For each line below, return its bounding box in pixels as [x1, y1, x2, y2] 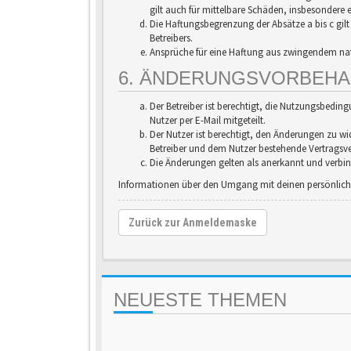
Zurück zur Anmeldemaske [128, 216, 257, 229]
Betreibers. [150, 31, 193, 45]
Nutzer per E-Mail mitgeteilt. [150, 114, 266, 127]
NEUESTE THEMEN [114, 289, 287, 310]
